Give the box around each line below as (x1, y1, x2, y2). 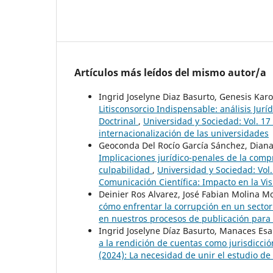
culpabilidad (99, 164, 152, 176)
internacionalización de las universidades (99, 127, 269, 140)
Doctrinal (99, 115, 138, 127)
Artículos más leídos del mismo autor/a (74, 66, 266, 80)
